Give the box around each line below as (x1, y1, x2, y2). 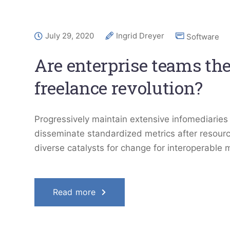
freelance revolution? (34, 76, 203, 99)
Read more (53, 187, 96, 197)
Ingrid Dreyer (116, 31, 164, 41)
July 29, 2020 (45, 31, 94, 41)
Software (186, 32, 219, 42)
